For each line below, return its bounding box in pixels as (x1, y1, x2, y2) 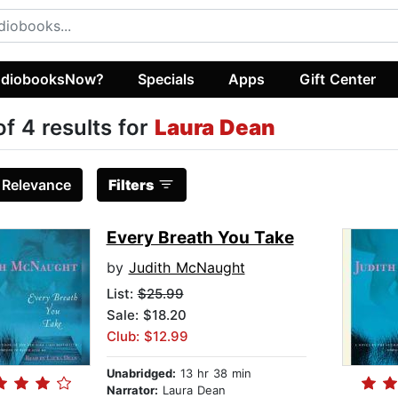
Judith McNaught (128, 259, 245, 277)
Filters (107, 176, 154, 195)
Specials (138, 69, 195, 88)
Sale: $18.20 (106, 306, 187, 324)
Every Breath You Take (106, 227, 294, 249)
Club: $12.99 (106, 328, 188, 346)
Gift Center (298, 69, 376, 88)
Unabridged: (106, 366, 176, 381)
